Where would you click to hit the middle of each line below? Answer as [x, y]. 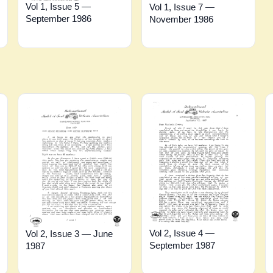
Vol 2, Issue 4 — [182, 233]
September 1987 [182, 246]
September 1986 [59, 19]
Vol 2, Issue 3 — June [69, 233]
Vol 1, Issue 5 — [58, 7]
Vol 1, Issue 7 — [182, 7]
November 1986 [181, 19]
